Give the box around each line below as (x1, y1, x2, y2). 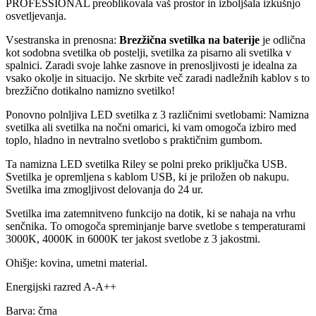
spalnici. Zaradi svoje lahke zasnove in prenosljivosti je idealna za (6, 59, 297, 71)
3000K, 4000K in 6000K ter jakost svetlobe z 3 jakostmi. (6, 232, 260, 245)
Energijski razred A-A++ (6, 280, 116, 293)
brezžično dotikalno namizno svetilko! (6, 84, 175, 97)
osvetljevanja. (6, 9, 66, 22)
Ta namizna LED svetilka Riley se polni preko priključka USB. (6, 157, 287, 170)
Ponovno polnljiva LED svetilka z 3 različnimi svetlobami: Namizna (6, 108, 309, 121)
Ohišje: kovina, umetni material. (6, 256, 147, 269)
